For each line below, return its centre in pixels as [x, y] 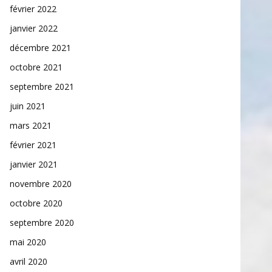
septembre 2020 [42, 223]
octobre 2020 [36, 203]
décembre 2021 [40, 48]
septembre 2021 [42, 87]
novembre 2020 [41, 184]
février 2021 [33, 145]
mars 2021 [31, 125]
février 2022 [33, 9]
